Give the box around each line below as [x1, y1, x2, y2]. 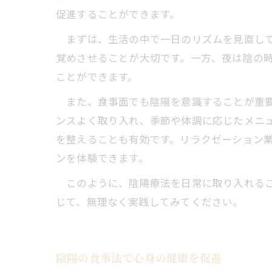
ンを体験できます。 [56, 151, 149, 165]
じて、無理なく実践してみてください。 [56, 194, 243, 209]
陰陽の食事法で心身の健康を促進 [56, 250, 222, 265]
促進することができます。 [56, 7, 180, 21]
